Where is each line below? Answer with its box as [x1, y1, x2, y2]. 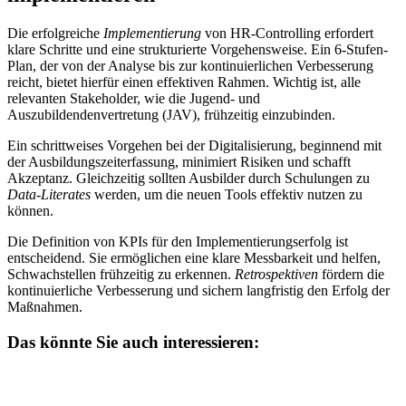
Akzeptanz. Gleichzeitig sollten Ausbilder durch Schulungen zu [7, 169, 370, 186]
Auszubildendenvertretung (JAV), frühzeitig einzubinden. [7, 106, 335, 122]
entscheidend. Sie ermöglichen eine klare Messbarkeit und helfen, [7, 249, 381, 266]
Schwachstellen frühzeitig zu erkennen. [7, 266, 235, 282]
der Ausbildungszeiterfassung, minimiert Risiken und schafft [7, 153, 351, 169]
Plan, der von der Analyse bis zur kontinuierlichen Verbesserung [7, 57, 373, 73]
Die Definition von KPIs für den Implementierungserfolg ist [7, 233, 348, 249]
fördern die [318, 266, 384, 282]
